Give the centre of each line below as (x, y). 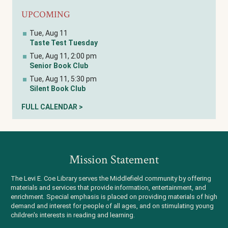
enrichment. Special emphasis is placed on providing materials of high (114, 197)
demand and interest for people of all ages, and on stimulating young (112, 206)
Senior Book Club (59, 65)
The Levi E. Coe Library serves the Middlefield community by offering (111, 179)
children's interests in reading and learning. (73, 215)
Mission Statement (114, 160)
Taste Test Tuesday (64, 42)
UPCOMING (46, 14)
